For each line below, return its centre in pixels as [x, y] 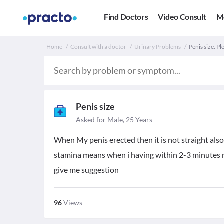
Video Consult [182, 17]
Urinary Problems [158, 47]
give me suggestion [86, 170]
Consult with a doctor [98, 47]
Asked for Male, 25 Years [114, 120]
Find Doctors [126, 17]
